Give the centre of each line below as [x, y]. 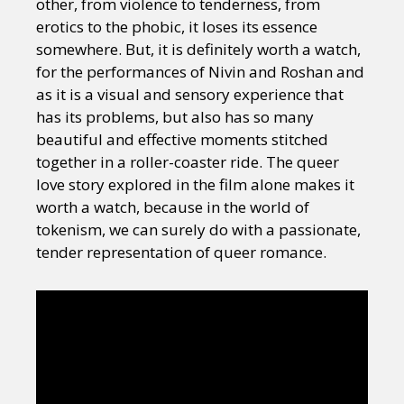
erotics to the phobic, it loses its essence [177, 27]
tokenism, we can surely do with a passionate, [198, 230]
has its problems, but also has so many [175, 117]
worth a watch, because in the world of [173, 207]
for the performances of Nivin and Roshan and [200, 72]
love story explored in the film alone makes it [195, 185]
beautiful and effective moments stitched [182, 140]
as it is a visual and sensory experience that [190, 95]
